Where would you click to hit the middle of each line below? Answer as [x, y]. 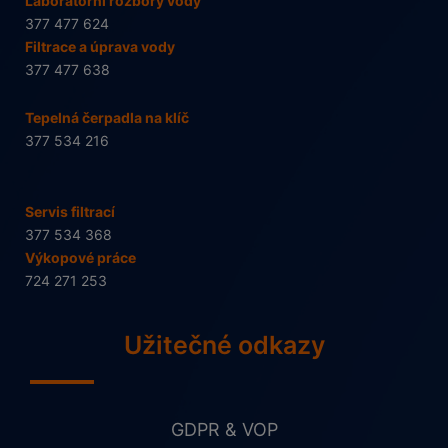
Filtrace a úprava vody [100, 47]
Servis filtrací [70, 212]
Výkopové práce [80, 258]
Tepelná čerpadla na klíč [107, 118]
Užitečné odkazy [224, 345]
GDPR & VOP [224, 429]
